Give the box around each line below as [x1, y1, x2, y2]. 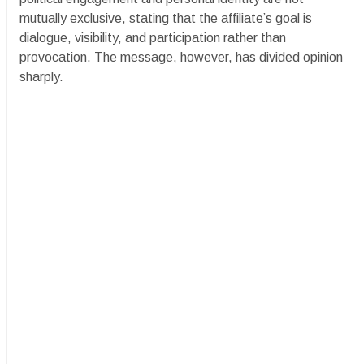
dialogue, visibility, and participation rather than [19, 30, 286, 45]
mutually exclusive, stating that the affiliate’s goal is [19, 11, 312, 25]
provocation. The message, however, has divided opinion [19, 50, 343, 64]
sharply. [19, 69, 63, 84]
